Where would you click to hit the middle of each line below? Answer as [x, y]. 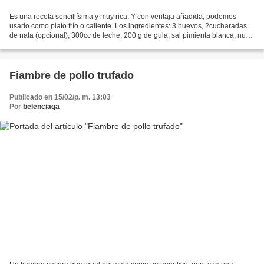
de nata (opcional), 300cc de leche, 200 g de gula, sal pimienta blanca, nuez [131, 36]
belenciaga [41, 107]
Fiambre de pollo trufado [72, 76]
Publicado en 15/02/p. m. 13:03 [60, 98]
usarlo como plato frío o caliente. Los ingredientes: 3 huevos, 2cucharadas [128, 26]
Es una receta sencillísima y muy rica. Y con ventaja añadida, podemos [123, 17]
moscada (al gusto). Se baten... [59, 45]
